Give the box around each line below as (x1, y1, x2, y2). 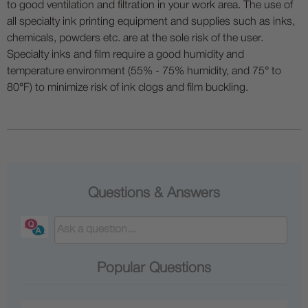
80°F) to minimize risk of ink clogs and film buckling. (7, 83, 248, 93)
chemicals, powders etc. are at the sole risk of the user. (7, 34, 263, 44)
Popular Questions (96, 261, 211, 275)
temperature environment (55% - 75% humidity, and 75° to (7, 67, 281, 77)
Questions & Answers (87, 187, 220, 201)
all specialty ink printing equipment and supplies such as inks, (7, 17, 295, 27)
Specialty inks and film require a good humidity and (7, 50, 244, 60)
